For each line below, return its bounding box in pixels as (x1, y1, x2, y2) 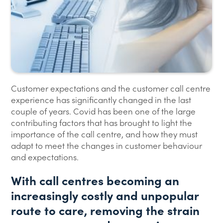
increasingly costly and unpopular (11, 187, 199, 203)
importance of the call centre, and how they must (11, 128, 198, 140)
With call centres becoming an (11, 172, 180, 188)
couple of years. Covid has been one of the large (11, 105, 196, 117)
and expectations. (11, 151, 79, 163)
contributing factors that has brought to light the (11, 116, 193, 128)
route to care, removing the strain (11, 202, 200, 218)
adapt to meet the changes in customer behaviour (11, 139, 203, 151)
